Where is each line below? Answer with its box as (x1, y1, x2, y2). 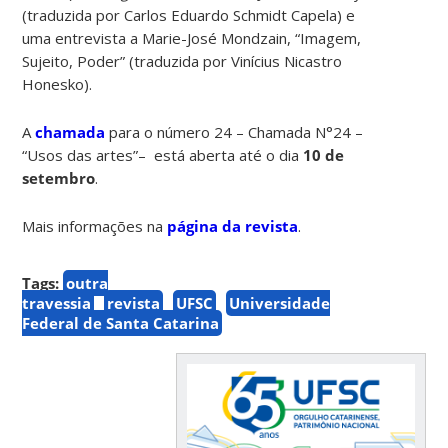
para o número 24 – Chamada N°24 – (105, 121, 364, 142)
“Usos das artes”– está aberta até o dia (22, 144, 304, 165)
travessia (22, 292, 92, 313)
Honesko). (22, 73, 93, 94)
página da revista (167, 215, 299, 236)
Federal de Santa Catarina (22, 312, 220, 333)
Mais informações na (22, 215, 168, 236)
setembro (22, 167, 96, 188)
